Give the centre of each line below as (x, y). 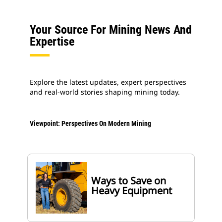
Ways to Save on (129, 181)
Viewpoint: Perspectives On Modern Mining (90, 124)
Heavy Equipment (132, 191)
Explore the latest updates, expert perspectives (108, 82)
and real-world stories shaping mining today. (105, 92)
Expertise (52, 42)
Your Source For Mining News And (111, 30)
